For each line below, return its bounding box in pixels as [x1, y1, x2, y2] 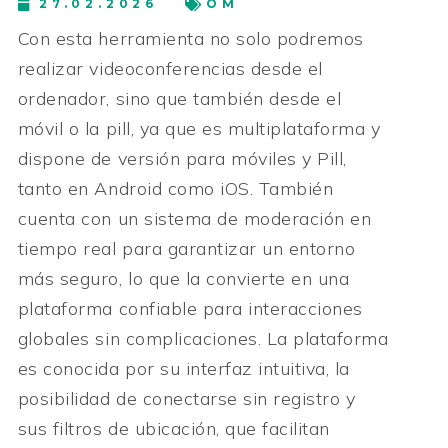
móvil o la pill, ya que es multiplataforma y [17, 117, 381, 141]
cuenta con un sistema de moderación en [17, 207, 372, 231]
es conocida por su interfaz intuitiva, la [17, 357, 350, 381]
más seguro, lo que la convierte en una [17, 267, 350, 291]
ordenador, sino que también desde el [17, 87, 342, 111]
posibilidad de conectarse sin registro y [17, 387, 356, 411]
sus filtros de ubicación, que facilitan [17, 417, 330, 441]
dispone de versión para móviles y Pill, [17, 147, 347, 171]
